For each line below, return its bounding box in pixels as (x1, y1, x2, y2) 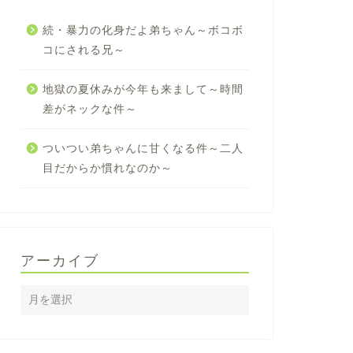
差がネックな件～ (42, 103, 137, 115)
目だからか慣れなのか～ (42, 162, 173, 174)
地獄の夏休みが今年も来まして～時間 (42, 84, 243, 95)
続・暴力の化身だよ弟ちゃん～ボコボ (42, 24, 243, 36)
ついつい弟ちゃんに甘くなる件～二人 (42, 143, 243, 154)
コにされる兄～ (42, 44, 125, 56)
